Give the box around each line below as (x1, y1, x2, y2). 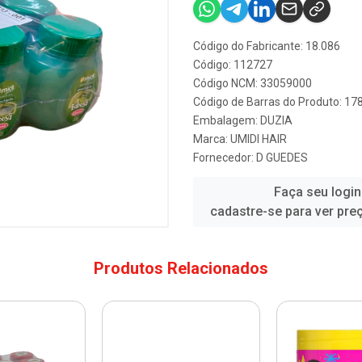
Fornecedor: (193, 151, 256, 164)
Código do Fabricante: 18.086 (193, 40, 340, 53)
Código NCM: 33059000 (193, 77, 312, 90)
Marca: (193, 133, 230, 145)
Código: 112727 (193, 58, 272, 71)
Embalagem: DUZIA (193, 114, 293, 127)
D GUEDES (256, 151, 308, 164)
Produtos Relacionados (94, 259, 268, 278)
